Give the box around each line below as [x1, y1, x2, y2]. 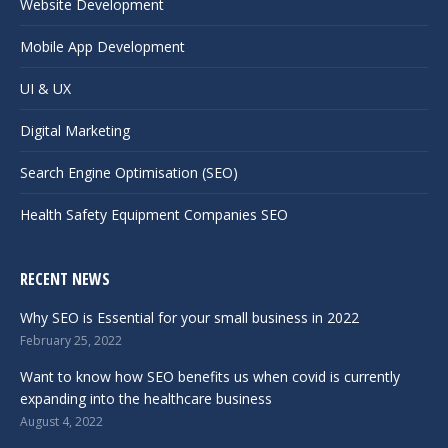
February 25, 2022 [20, 332, 122, 350]
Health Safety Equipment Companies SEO [20, 205, 288, 225]
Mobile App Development [20, 37, 185, 57]
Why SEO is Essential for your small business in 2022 [20, 308, 359, 328]
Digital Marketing [20, 121, 130, 141]
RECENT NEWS [20, 268, 110, 291]
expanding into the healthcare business [20, 389, 272, 409]
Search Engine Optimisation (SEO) [20, 163, 238, 183]
